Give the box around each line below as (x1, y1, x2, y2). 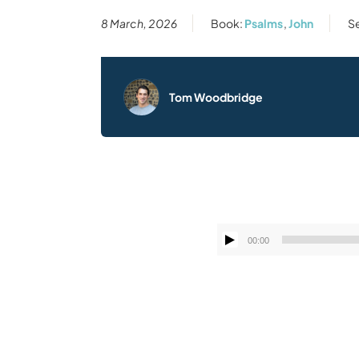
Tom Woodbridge (168, 89, 263, 104)
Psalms (244, 16, 283, 31)
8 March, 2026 (100, 16, 177, 31)
